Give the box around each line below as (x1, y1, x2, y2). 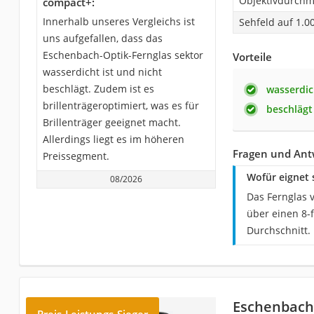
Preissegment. (42, 149, 109, 163)
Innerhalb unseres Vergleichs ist (42, 14, 195, 28)
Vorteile (232, 49, 272, 64)
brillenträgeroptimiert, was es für (42, 98, 199, 112)
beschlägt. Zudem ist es (42, 81, 154, 95)
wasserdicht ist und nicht (42, 64, 162, 78)
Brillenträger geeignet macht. (42, 115, 181, 129)
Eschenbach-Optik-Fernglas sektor (42, 48, 203, 62)
